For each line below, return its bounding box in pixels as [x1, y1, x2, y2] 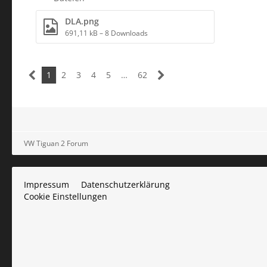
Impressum [24, 179, 69, 190]
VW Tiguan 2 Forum [24, 138, 88, 148]
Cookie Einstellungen [24, 191, 107, 202]
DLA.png [65, 15, 99, 27]
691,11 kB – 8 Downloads [65, 28, 148, 38]
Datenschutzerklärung [81, 179, 170, 190]
